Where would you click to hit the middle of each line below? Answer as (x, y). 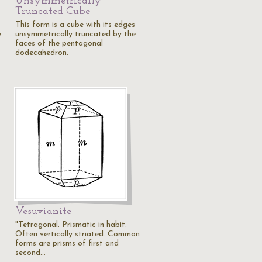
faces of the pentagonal (59, 44)
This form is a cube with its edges (75, 25)
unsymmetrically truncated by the (75, 34)
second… (30, 253)
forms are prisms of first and (67, 244)
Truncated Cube (53, 11)
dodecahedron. (42, 53)
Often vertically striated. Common (77, 234)
